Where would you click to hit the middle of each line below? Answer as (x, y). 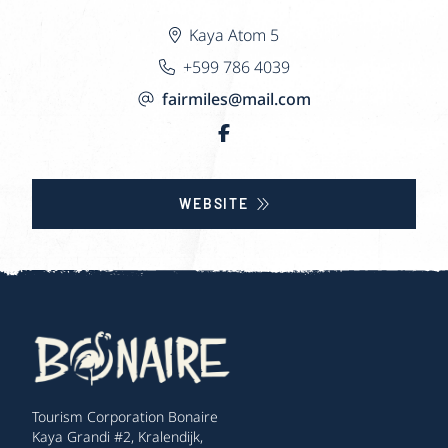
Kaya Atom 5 (234, 34)
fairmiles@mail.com (236, 98)
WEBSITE (214, 203)
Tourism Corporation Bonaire (125, 417)
